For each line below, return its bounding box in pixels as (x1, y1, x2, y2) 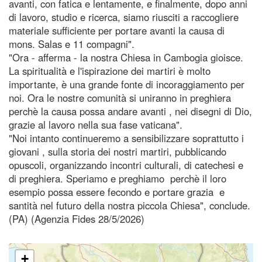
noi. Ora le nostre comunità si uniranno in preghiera (9, 90, 231, 105)
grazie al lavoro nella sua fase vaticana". (9, 117, 188, 132)
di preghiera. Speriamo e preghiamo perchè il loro (9, 171, 226, 185)
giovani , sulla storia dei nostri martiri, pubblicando (9, 144, 226, 158)
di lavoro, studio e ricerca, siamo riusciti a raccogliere (9, 9, 239, 24)
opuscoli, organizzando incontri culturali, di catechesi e (9, 157, 243, 172)
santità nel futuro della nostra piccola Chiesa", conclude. (9, 198, 250, 212)
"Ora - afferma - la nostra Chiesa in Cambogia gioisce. (9, 50, 243, 64)
